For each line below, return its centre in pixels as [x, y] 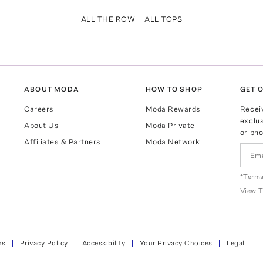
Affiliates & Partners [63, 142]
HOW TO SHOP [174, 90]
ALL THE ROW [108, 19]
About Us [42, 126]
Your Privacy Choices [176, 243]
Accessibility [104, 243]
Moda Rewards [173, 109]
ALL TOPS [163, 19]
